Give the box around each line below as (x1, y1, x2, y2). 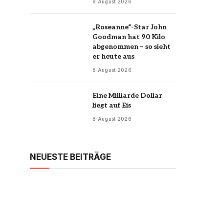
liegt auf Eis (92, 101, 131, 109)
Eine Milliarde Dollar (92, 91, 162, 100)
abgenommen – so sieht (92, 42, 171, 51)
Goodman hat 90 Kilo (92, 32, 165, 41)
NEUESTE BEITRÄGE (30, 152, 111, 162)
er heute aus (92, 52, 134, 61)
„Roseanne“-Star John (92, 22, 167, 31)
